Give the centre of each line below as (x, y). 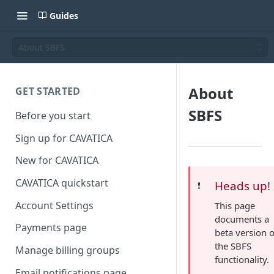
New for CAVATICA (57, 161)
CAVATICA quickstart (62, 183)
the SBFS (233, 246)
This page (235, 206)
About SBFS (42, 47)
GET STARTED (48, 91)
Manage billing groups (68, 250)
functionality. (242, 259)
